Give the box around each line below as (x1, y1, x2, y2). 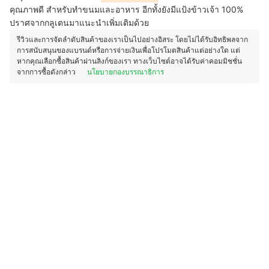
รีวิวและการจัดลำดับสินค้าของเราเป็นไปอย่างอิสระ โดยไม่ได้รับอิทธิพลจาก (17, 35, 248, 44)
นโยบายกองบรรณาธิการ (87, 67, 164, 76)
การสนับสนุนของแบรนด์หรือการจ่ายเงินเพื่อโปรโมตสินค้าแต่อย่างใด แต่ (17, 46, 240, 55)
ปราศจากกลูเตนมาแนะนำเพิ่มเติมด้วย (10, 17, 149, 28)
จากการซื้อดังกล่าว (17, 67, 77, 76)
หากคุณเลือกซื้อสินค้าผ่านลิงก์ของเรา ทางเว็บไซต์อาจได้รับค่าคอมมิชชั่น (17, 56, 242, 65)
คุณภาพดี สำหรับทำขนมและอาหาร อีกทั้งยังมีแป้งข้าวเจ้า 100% (10, 4, 243, 14)
